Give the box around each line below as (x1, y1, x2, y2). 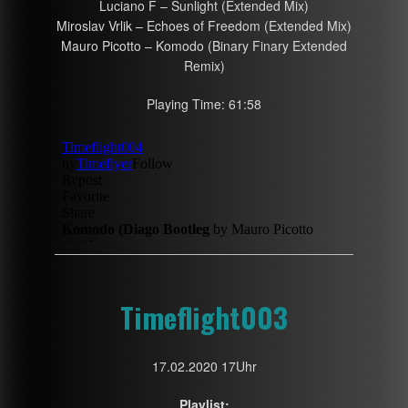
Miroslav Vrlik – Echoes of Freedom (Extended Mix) (56, 15, 352, 35)
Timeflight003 (120, 295, 288, 338)
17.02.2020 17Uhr (151, 356, 257, 375)
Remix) (183, 56, 225, 75)
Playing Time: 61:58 (147, 94, 261, 113)
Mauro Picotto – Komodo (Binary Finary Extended (61, 36, 347, 55)
